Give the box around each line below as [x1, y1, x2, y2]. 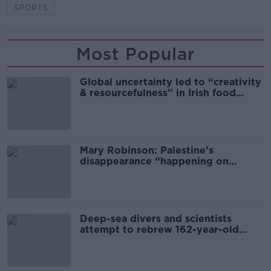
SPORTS [14, 2, 48, 12]
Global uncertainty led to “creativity [80, 76, 261, 88]
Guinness [80, 234, 125, 246]
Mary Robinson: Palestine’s [80, 144, 214, 156]
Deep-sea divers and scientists [80, 212, 232, 224]
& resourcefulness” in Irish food [80, 87, 236, 99]
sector [80, 97, 111, 109]
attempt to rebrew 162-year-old [80, 223, 239, 235]
